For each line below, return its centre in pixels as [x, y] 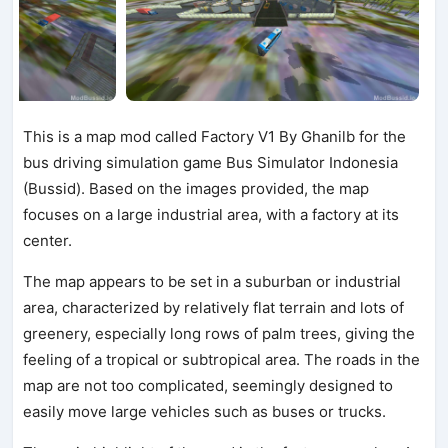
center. [48, 240]
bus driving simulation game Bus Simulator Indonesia [211, 162]
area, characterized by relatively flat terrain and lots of [214, 307]
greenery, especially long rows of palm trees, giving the [219, 333]
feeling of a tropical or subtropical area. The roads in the [222, 359]
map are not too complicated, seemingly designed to [208, 385]
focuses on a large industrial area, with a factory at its [211, 214]
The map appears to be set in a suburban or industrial [212, 281]
